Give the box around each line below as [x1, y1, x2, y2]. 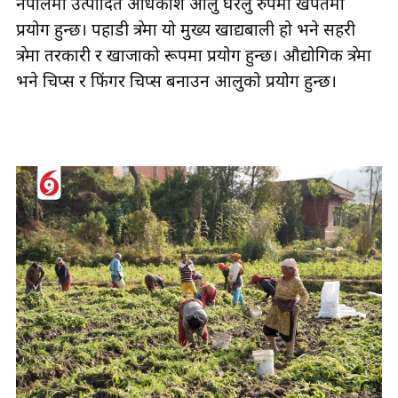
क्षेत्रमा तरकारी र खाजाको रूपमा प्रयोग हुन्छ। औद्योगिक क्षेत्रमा [16, 45, 371, 68]
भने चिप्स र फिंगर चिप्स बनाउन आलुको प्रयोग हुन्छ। [16, 71, 341, 94]
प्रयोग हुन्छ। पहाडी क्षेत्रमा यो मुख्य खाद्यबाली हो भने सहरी [16, 20, 355, 43]
